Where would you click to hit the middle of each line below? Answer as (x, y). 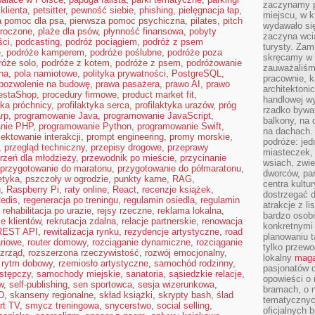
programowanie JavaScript (157, 116)
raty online (86, 189)
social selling (183, 306)
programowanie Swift (179, 126)
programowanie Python (85, 126)
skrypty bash (185, 295)
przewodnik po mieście (128, 158)
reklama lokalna (189, 211)
